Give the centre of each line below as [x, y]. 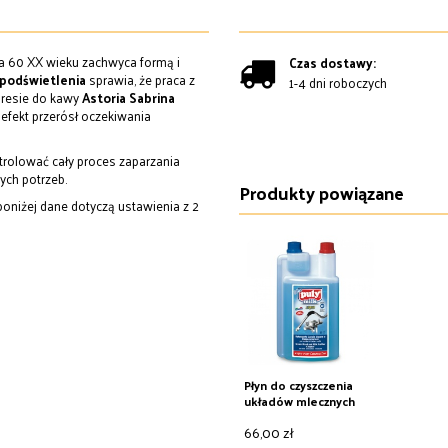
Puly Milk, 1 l [276, 416]
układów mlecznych [299, 400]
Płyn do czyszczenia [298, 384]
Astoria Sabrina [127, 97]
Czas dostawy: [332, 62]
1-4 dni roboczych [338, 82]
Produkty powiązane [321, 192]
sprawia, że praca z [140, 79]
